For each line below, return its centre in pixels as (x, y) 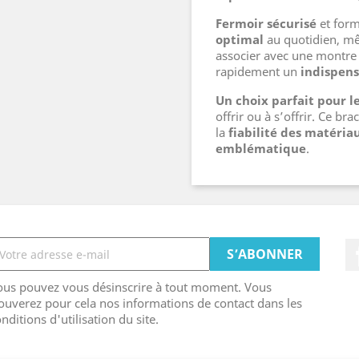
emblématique (261, 148)
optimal (240, 39)
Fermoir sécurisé (266, 23)
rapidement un (258, 71)
